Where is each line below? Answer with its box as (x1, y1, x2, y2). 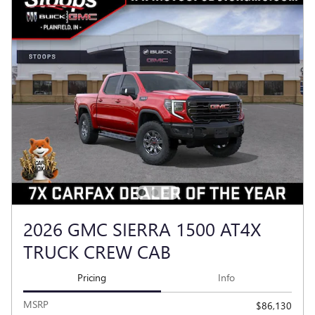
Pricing (77, 270, 107, 284)
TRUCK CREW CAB (23, 238, 171, 264)
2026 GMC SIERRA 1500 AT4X (23, 215, 261, 241)
